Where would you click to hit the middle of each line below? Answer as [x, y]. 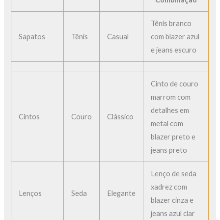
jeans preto [169, 150]
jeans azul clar [173, 214]
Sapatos [32, 37]
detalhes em [170, 110]
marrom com [171, 97]
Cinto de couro [175, 84]
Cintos [29, 117]
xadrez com [169, 187]
